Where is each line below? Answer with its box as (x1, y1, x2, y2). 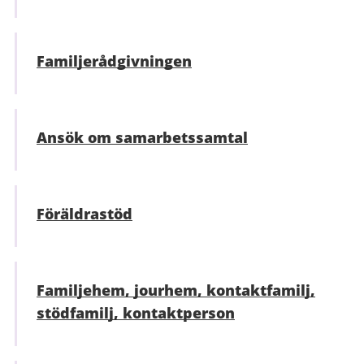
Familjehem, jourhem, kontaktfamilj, (37, 279, 315, 300)
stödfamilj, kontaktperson (37, 302, 235, 323)
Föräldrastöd (37, 203, 132, 223)
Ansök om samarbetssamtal (37, 127, 248, 147)
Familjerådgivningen (37, 50, 192, 71)
